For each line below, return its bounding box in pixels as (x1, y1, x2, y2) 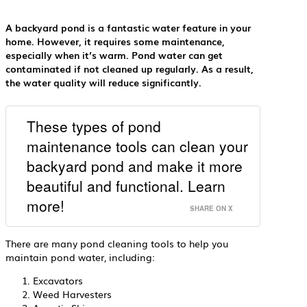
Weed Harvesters (33, 287, 112, 302)
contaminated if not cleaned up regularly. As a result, (5, 61, 254, 75)
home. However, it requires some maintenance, (5, 34, 225, 48)
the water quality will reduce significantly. (5, 75, 201, 89)
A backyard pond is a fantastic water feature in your (5, 20, 251, 34)
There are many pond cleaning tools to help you (5, 236, 228, 251)
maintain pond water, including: (5, 250, 155, 265)
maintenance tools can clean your (27, 136, 248, 157)
